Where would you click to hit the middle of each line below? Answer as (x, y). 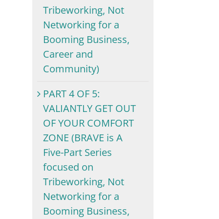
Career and (68, 54)
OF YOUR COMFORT (89, 123)
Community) (71, 68)
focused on (68, 167)
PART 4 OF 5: (72, 93)
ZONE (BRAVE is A (83, 137)
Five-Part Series (78, 152)
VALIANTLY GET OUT (90, 108)
